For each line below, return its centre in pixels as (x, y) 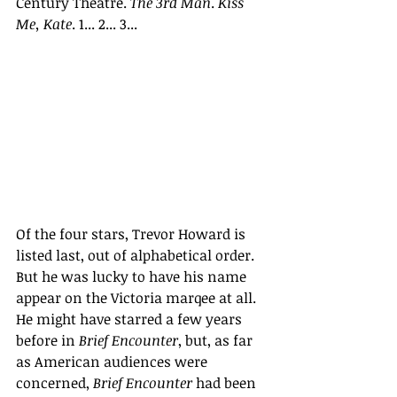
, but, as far (217, 341)
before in (47, 341)
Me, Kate (44, 23)
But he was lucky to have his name (133, 277)
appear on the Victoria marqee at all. (138, 298)
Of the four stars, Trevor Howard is (132, 234)
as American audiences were (113, 362)
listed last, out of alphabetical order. (137, 256)
